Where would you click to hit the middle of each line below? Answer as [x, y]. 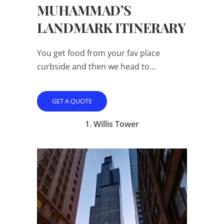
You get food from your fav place [98, 53]
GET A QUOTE [72, 101]
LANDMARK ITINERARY [111, 27]
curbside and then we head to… [96, 66]
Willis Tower [116, 124]
